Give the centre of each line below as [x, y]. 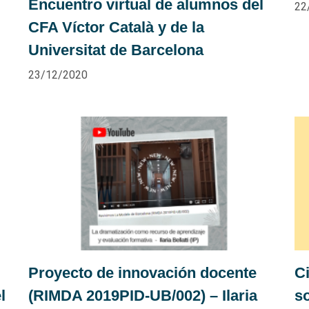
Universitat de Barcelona [116, 50]
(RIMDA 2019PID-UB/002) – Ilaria [142, 296]
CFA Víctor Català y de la [116, 27]
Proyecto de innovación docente [142, 273]
